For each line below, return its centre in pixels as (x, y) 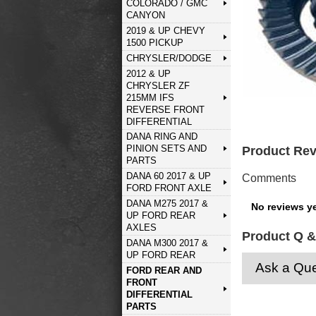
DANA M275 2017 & (167, 204)
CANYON (145, 16)
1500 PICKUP (154, 43)
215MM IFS (150, 97)
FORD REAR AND (164, 270)
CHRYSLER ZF (158, 85)
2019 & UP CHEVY (165, 31)
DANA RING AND (162, 137)
